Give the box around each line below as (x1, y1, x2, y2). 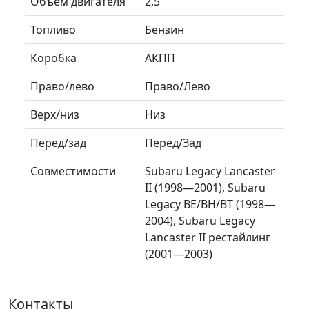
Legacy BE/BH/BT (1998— (145, 196, 275, 212)
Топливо (30, 21, 76, 37)
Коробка (30, 50, 77, 66)
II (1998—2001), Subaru (145, 179, 266, 195)
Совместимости (30, 163, 116, 179)
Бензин (145, 21, 184, 37)
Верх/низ (30, 106, 79, 122)
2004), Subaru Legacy (145, 212, 255, 228)
